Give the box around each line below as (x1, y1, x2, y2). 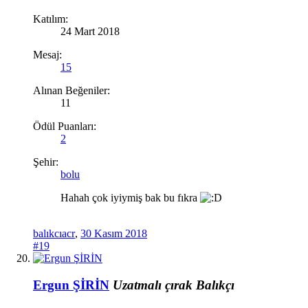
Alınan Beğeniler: (33, 85, 110, 97)
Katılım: (33, 13, 68, 25)
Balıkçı (196, 277, 234, 292)
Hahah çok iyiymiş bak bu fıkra (60, 192, 200, 204)
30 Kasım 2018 (80, 228, 147, 240)
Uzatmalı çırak (113, 277, 192, 292)
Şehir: (33, 156, 58, 168)
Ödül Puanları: (33, 120, 96, 133)
